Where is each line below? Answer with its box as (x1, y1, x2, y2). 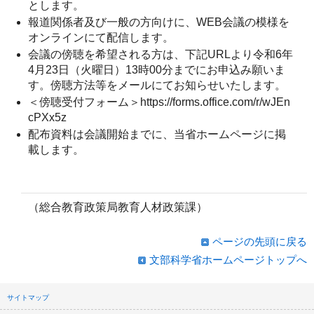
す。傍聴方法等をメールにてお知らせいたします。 (28, 78, 286, 91)
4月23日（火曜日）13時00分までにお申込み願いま (28, 63, 285, 76)
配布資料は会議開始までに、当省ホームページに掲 (28, 128, 286, 140)
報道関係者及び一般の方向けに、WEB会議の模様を (28, 15, 289, 28)
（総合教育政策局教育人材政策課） (28, 200, 207, 213)
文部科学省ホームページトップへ (149, 253, 307, 266)
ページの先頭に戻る (212, 235, 307, 247)
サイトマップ (7, 293, 49, 301)
